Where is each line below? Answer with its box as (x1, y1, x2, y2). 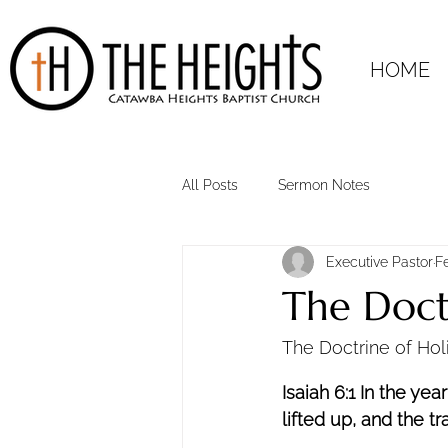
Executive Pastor (326, 253, 433, 270)
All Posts (182, 176, 238, 193)
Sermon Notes (278, 176, 370, 193)
